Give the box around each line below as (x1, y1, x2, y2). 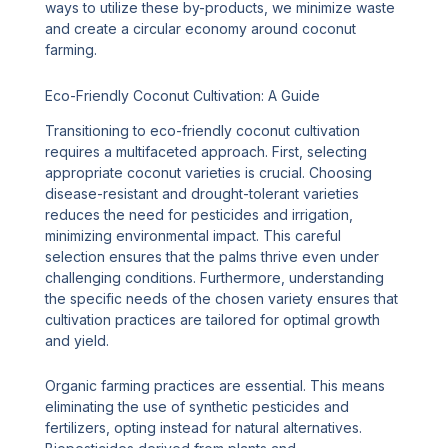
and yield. (45, 331, 110, 349)
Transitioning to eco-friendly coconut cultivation (45, 121, 361, 139)
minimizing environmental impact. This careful (45, 226, 342, 244)
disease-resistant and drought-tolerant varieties (45, 184, 360, 202)
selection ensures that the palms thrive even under (45, 247, 380, 265)
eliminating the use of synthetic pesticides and (45, 398, 350, 416)
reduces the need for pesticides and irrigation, (45, 205, 354, 223)
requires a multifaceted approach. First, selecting (45, 142, 368, 160)
